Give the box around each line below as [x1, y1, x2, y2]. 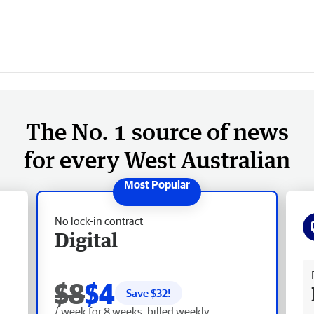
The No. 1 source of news [25, 117, 289, 145]
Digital [55, 227, 118, 252]
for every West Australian [24, 145, 290, 173]
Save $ [126, 286, 156, 299]
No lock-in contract [55, 214, 143, 227]
